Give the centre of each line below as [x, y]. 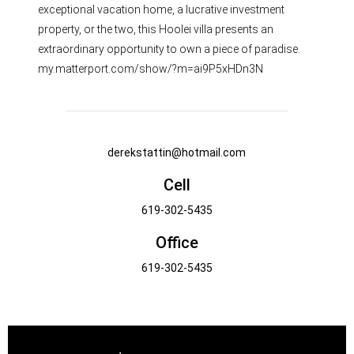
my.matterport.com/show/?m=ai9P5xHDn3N [151, 69]
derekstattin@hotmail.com [177, 153]
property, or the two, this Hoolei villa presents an [156, 30]
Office [177, 243]
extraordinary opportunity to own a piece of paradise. [169, 49]
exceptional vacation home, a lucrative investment [162, 10]
